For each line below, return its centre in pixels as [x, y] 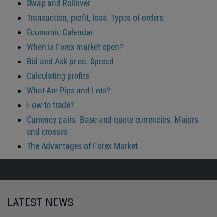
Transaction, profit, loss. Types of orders [95, 18]
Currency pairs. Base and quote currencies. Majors [112, 120]
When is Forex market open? [75, 47]
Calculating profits [58, 76]
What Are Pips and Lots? [69, 91]
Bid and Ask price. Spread [70, 62]
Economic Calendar [60, 32]
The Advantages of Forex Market [82, 146]
